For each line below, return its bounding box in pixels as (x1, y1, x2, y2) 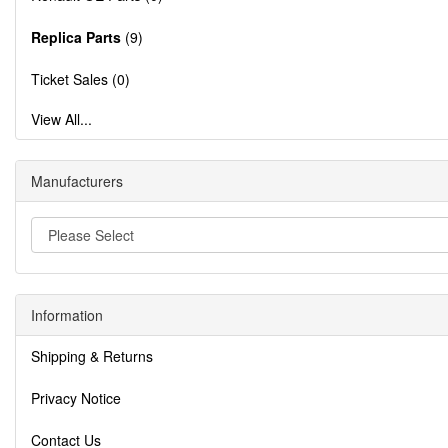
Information (31, 304, 103, 325)
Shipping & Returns (31, 345, 153, 366)
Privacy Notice (31, 387, 121, 408)
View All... (31, 108, 92, 129)
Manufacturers (31, 170, 123, 191)
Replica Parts (31, 26, 121, 47)
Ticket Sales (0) (31, 68, 130, 89)
